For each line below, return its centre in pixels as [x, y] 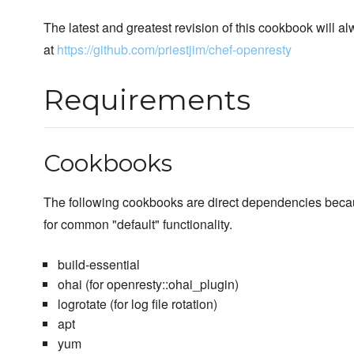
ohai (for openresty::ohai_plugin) [148, 284]
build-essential [98, 265]
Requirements [147, 100]
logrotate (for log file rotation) [137, 304]
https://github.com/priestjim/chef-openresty [174, 50]
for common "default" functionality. [138, 224]
